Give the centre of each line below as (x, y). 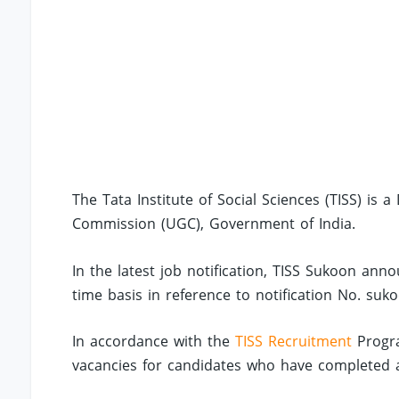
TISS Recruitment (294, 342)
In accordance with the (154, 342)
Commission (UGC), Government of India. (214, 223)
